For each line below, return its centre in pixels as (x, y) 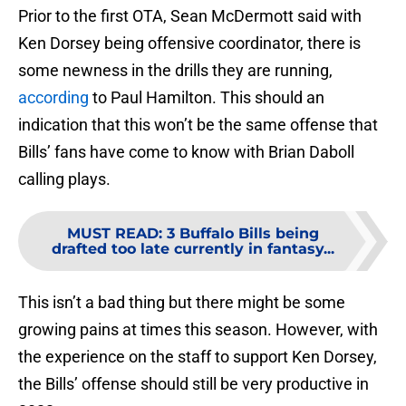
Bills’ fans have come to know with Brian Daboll (186, 152)
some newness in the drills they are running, (175, 71)
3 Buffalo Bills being (243, 234)
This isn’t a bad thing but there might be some (182, 303)
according (53, 98)
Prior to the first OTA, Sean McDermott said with (190, 16)
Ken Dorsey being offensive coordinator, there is (189, 43)
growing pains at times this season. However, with (198, 330)
